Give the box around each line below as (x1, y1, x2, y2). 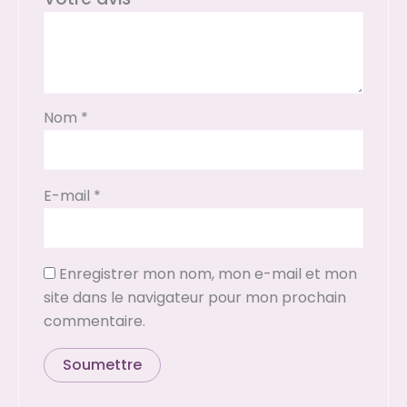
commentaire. (43, 311, 145, 333)
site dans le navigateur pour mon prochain (43, 287, 346, 309)
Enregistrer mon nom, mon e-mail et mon (58, 263, 357, 285)
